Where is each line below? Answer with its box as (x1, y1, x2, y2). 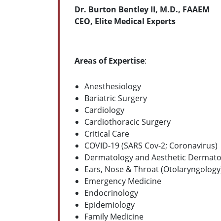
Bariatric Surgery (84, 92, 147, 104)
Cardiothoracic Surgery (84, 116, 171, 127)
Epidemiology (84, 199, 135, 210)
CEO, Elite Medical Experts (74, 15, 176, 27)
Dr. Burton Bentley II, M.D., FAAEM (74, 3, 210, 15)
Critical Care (84, 128, 129, 139)
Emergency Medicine (84, 175, 161, 186)
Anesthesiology (84, 80, 141, 92)
